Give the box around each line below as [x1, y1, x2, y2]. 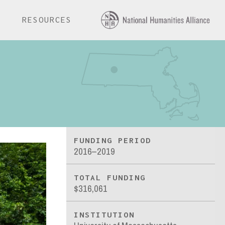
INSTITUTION [74, 210, 135, 219]
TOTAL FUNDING [74, 173, 146, 182]
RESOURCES [22, 15, 72, 24]
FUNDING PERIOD [74, 136, 152, 145]
